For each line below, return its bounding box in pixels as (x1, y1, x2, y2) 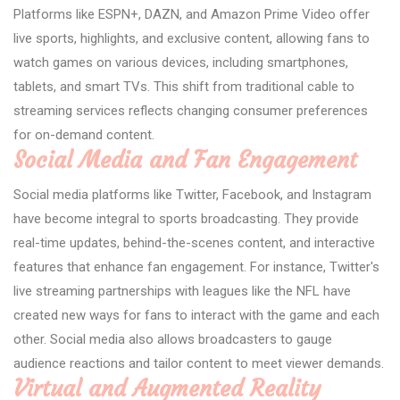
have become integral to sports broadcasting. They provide (13, 210, 359, 227)
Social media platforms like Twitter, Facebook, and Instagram (13, 186, 371, 203)
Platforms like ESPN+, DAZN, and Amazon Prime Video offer (13, 5, 370, 22)
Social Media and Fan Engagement (13, 146, 357, 174)
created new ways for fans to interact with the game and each (13, 306, 379, 323)
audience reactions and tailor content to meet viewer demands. (13, 354, 384, 371)
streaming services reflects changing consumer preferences (13, 102, 368, 119)
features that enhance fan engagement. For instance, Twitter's (13, 258, 379, 275)
